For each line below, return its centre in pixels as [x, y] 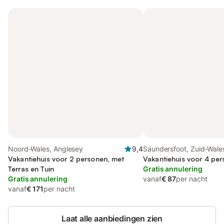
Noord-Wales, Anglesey [46, 149]
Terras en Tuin [31, 169]
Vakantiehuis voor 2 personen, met [66, 159]
